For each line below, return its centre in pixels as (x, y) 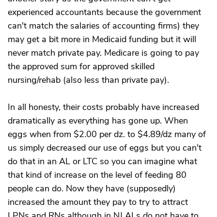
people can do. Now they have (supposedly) (92, 188)
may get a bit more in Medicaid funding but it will (102, 39)
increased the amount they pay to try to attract (98, 202)
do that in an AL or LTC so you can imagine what (102, 161)
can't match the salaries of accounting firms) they (103, 26)
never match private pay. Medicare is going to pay (103, 53)
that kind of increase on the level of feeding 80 (97, 175)
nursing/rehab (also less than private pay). (88, 80)
